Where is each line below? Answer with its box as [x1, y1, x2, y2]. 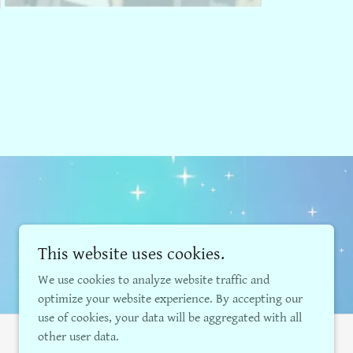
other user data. [38, 329, 119, 344]
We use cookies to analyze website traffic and [38, 273, 269, 288]
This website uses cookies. [38, 244, 225, 264]
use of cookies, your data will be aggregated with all [38, 310, 302, 325]
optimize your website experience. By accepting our [38, 292, 303, 307]
